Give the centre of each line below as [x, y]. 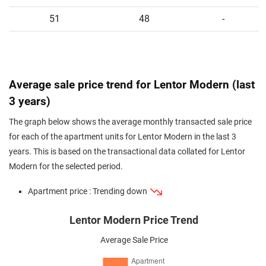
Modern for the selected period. [66, 167]
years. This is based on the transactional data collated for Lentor [127, 152]
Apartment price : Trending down [88, 191]
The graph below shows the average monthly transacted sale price [130, 122]
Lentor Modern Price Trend [134, 220]
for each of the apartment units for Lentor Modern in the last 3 [123, 137]
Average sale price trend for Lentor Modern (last [132, 85]
